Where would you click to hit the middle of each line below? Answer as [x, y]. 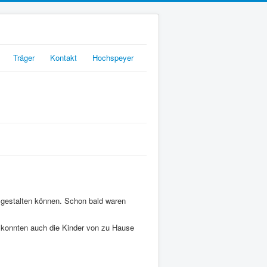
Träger [24, 57]
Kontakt [63, 57]
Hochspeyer [113, 57]
